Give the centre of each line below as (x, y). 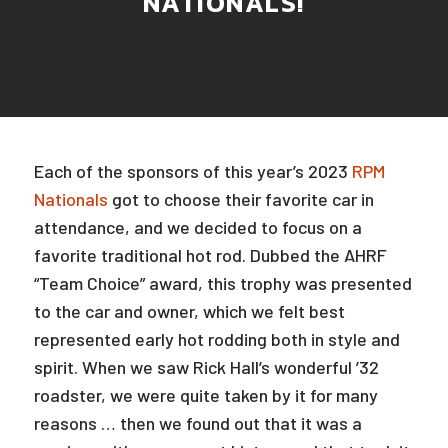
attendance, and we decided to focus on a (197, 227)
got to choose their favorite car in (240, 199)
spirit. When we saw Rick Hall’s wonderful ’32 (206, 367)
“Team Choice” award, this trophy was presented (222, 283)
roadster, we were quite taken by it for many (205, 395)
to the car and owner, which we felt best (189, 311)
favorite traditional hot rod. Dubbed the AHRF (210, 255)
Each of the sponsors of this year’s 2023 (192, 171)
